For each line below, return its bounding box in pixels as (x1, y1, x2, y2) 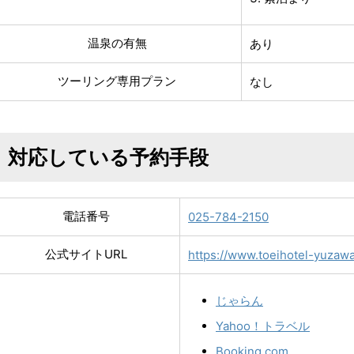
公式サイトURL (45, 246, 127, 262)
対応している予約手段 (8, 145, 209, 168)
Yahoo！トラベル (216, 318, 310, 333)
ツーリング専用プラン (58, 73, 176, 88)
